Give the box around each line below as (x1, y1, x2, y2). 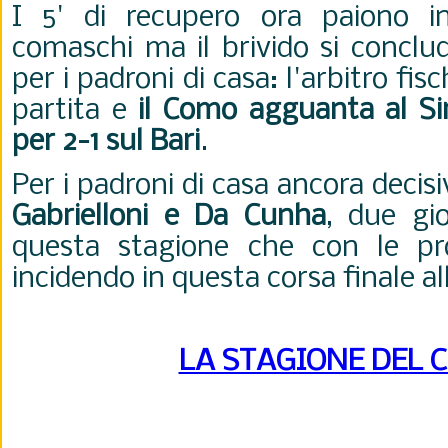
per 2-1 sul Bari (12, 127, 200, 158)
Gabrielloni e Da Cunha (12, 202, 326, 233)
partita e (12, 96, 139, 127)
